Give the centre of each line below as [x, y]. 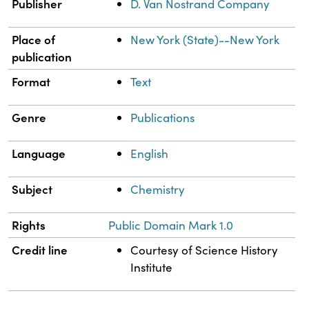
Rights [29, 225]
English [150, 153]
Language [39, 153]
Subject [32, 189]
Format [31, 81]
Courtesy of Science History [205, 250]
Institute [152, 267]
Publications [163, 117]
